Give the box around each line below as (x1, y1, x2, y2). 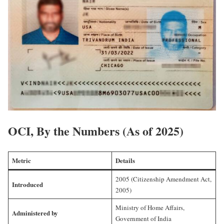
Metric (11, 155, 31, 165)
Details (115, 155, 135, 165)
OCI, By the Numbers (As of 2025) (8, 121, 183, 139)
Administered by (11, 207, 58, 217)
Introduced (11, 179, 43, 189)
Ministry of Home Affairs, (115, 202, 184, 212)
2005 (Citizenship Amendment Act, (115, 174, 211, 183)
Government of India (115, 213, 171, 223)
